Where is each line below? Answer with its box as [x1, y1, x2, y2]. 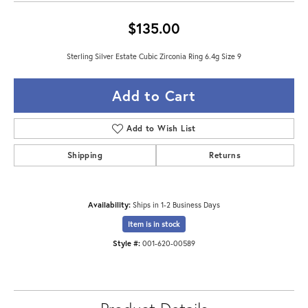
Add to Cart [112, 86, 196, 106]
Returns [209, 150, 241, 161]
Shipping [67, 150, 102, 161]
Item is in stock [128, 219, 180, 230]
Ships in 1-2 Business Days [133, 199, 220, 210]
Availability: [88, 199, 131, 210]
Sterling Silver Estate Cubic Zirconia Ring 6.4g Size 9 [67, 51, 241, 62]
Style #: [113, 238, 140, 249]
